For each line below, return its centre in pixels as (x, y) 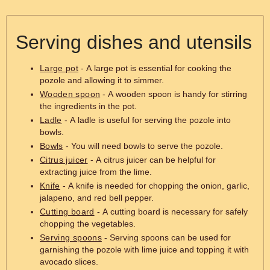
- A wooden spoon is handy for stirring (174, 94)
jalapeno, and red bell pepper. (97, 198)
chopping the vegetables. (88, 224)
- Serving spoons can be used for (166, 237)
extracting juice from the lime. (96, 172)
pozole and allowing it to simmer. (102, 80)
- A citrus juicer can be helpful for (152, 160)
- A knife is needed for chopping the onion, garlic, (155, 186)
